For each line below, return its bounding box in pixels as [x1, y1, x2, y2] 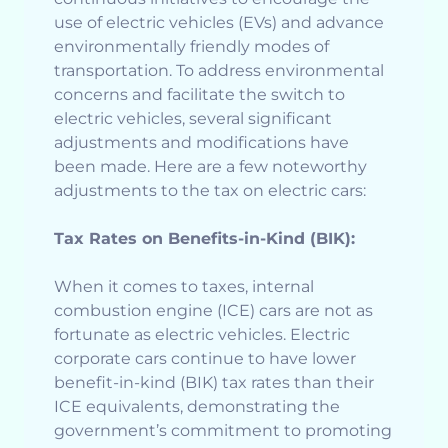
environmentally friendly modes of [54, 37, 329, 57]
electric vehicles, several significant [54, 109, 332, 129]
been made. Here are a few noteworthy [54, 157, 367, 177]
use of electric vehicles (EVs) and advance [54, 13, 384, 33]
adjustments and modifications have [54, 133, 349, 153]
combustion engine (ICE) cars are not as [54, 301, 373, 321]
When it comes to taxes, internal [54, 277, 314, 297]
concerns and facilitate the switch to [54, 85, 345, 105]
